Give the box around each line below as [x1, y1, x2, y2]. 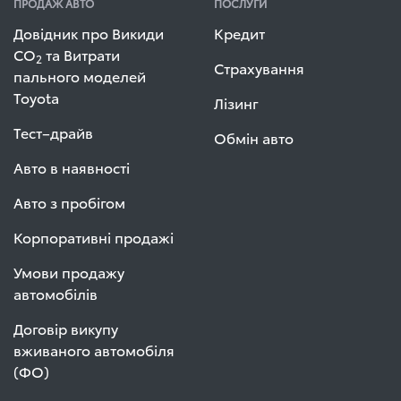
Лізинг [214, 92, 259, 113]
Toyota [13, 87, 59, 107]
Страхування [214, 57, 304, 78]
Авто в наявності [13, 157, 130, 177]
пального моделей [13, 65, 146, 86]
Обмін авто [214, 127, 294, 148]
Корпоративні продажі [13, 226, 174, 247]
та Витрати [42, 44, 120, 64]
